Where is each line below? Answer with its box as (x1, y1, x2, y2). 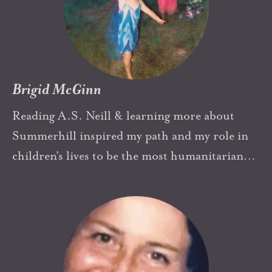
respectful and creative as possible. (12, 168, 194, 183)
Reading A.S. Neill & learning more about (12, 107, 234, 123)
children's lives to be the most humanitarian (12, 148, 243, 163)
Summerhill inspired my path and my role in (12, 127, 248, 143)
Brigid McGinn (12, 79, 101, 99)
